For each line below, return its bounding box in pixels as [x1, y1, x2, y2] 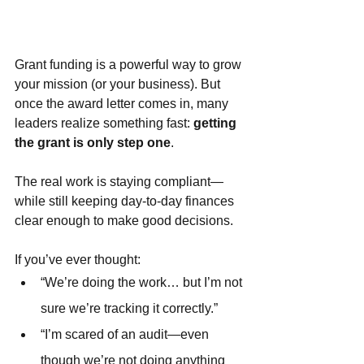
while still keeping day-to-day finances [15, 194, 237, 208]
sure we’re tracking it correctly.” [41, 301, 218, 315]
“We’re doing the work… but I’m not [41, 275, 245, 289]
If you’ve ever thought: [15, 253, 141, 266]
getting [193, 116, 240, 130]
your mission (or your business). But [15, 77, 223, 91]
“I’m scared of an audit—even [41, 327, 212, 341]
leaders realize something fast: [15, 116, 193, 130]
